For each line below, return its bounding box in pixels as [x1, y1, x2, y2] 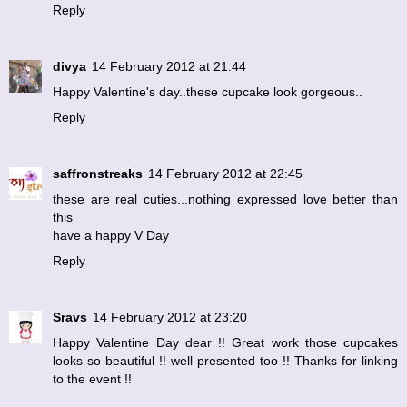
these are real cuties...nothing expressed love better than [53, 191, 398, 206]
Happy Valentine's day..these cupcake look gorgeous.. [53, 84, 362, 99]
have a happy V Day [53, 227, 169, 243]
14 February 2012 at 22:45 [148, 165, 303, 181]
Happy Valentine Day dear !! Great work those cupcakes [53, 334, 398, 350]
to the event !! [53, 371, 132, 386]
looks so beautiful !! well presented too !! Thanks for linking [53, 352, 398, 368]
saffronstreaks [53, 165, 143, 181]
